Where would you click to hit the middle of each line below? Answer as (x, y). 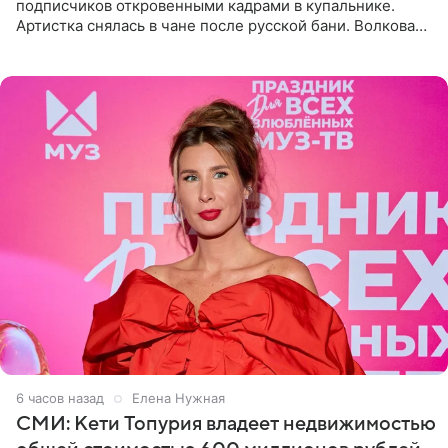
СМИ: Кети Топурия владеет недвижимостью (226, 423)
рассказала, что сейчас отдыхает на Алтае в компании (214, 46)
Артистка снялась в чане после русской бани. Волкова (215, 26)
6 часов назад (60, 397)
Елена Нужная (178, 397)
